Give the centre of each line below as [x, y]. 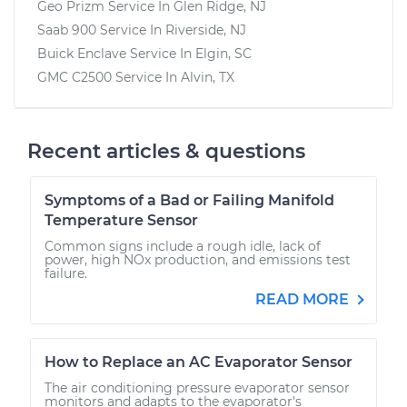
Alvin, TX [208, 77]
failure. [66, 273]
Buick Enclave [82, 53]
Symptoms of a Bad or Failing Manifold [189, 200]
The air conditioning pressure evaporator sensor [197, 387]
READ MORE [304, 299]
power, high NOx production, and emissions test [198, 259]
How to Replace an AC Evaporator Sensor [199, 362]
